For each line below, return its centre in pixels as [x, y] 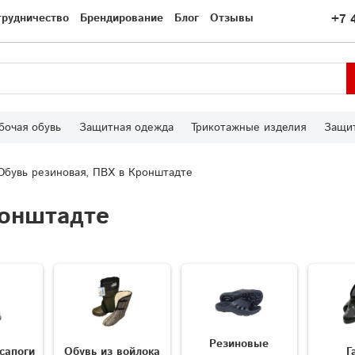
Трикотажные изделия [249, 128]
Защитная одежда [126, 128]
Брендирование [122, 19]
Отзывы [232, 19]
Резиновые [239, 344]
